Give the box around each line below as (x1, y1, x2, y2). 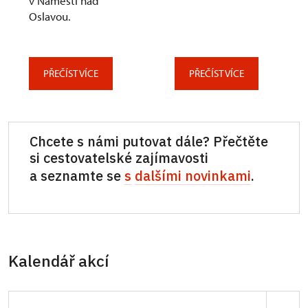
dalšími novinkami (135, 166, 251, 185)
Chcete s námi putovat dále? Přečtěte (30, 131, 268, 151)
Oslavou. (29, 8, 71, 23)
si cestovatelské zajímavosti (30, 148, 208, 167)
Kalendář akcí (8, 250, 109, 271)
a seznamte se (30, 166, 124, 185)
